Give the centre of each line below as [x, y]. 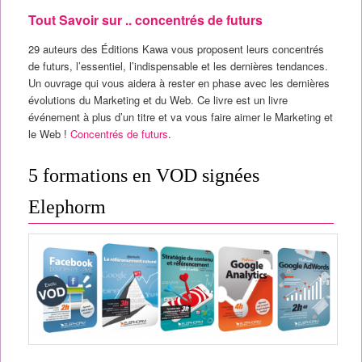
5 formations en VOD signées [143, 175]
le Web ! [49, 134]
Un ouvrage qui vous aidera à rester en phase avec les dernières [179, 83]
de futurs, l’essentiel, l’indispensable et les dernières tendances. [178, 66]
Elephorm [67, 206]
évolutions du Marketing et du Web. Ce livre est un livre [158, 100]
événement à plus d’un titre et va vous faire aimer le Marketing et [180, 117]
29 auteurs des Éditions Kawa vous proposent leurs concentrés [176, 49]
